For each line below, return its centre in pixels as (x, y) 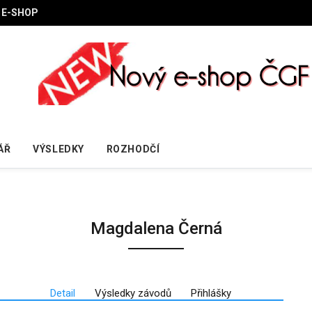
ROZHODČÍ (133, 149)
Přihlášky (211, 293)
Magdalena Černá (156, 228)
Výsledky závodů (133, 293)
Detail (62, 293)
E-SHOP (20, 13)
